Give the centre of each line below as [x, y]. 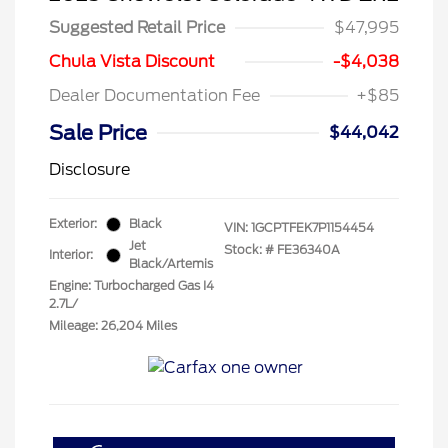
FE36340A [308, 249]
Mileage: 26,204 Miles [113, 325]
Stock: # [249, 249]
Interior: [71, 254]
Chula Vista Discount [132, 61]
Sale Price [98, 133]
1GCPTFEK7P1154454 [312, 227]
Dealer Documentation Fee [154, 95]
